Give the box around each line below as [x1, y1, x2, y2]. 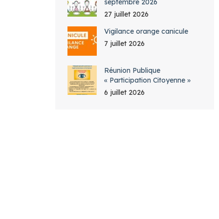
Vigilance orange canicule [104, 27, 188, 36]
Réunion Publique [104, 66, 160, 75]
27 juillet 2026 [104, 10, 149, 19]
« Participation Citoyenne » [104, 76, 191, 85]
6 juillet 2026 [104, 88, 145, 97]
